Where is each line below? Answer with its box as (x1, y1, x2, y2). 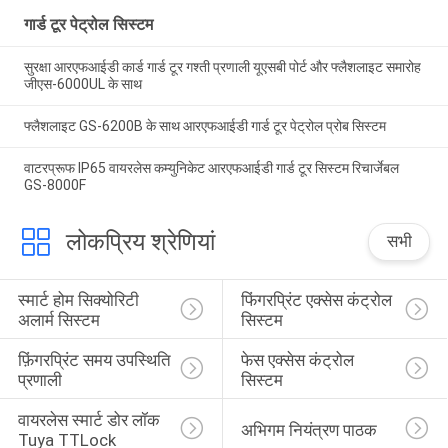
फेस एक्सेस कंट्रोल (240, 349, 358, 370)
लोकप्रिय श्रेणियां (65, 227, 215, 256)
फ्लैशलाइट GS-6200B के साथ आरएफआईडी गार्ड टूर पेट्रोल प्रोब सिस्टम (23, 117, 386, 134)
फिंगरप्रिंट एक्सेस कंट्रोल (240, 290, 396, 311)
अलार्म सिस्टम (17, 310, 100, 331)
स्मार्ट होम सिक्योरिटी (17, 290, 143, 311)
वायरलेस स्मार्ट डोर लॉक (17, 409, 164, 430)
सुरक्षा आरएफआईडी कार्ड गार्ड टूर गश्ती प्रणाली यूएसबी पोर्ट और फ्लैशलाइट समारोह (23, 59, 421, 76)
